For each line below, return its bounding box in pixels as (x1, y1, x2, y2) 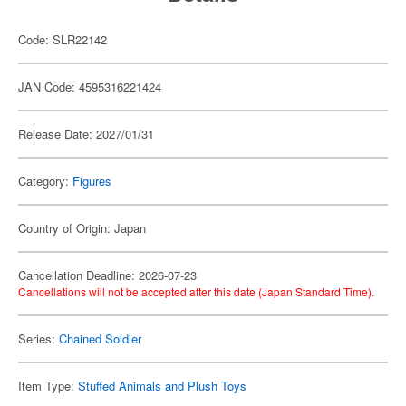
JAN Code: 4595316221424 (18, 78, 161, 95)
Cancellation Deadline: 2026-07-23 (18, 266, 197, 284)
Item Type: (18, 377, 78, 394)
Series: (18, 330, 59, 347)
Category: (18, 172, 72, 189)
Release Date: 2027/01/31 (18, 125, 154, 142)
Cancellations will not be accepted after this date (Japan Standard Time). (18, 284, 374, 299)
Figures (72, 172, 111, 189)
